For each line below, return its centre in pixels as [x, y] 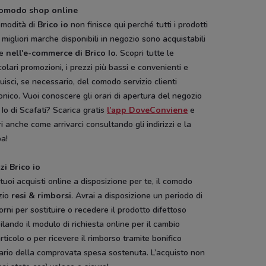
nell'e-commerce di [45, 53]
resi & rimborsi [42, 196]
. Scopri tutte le [145, 53]
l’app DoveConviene [148, 110]
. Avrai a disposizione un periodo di [137, 196]
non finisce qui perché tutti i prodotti [138, 25]
